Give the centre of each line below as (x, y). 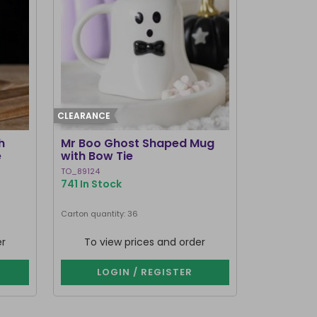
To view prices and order (145, 242)
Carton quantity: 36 (99, 214)
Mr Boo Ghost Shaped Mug (137, 143)
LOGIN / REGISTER (145, 272)
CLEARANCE (83, 116)
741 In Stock (91, 184)
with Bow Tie (97, 156)
